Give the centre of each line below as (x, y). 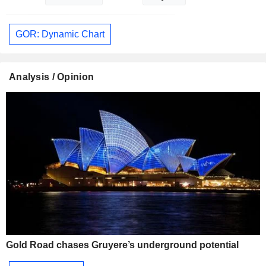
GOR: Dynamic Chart (60, 34)
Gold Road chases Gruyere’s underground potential (122, 245)
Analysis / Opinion (52, 77)
